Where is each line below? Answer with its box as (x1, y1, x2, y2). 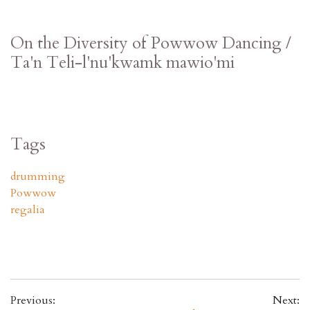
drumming (10, 169, 65, 185)
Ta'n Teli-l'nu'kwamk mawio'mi (10, 51, 235, 75)
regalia (10, 202, 45, 218)
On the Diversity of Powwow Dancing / (10, 32, 291, 55)
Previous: (10, 293, 55, 309)
